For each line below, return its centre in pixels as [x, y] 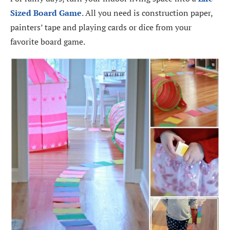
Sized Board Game [46, 13]
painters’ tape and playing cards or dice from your [101, 27]
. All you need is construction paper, [147, 13]
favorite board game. [48, 42]
